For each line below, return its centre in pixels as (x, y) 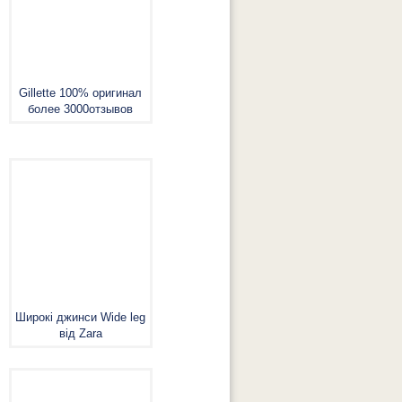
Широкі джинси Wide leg (81, 317)
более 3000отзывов (81, 109)
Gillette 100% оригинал (81, 93)
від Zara (80, 333)
